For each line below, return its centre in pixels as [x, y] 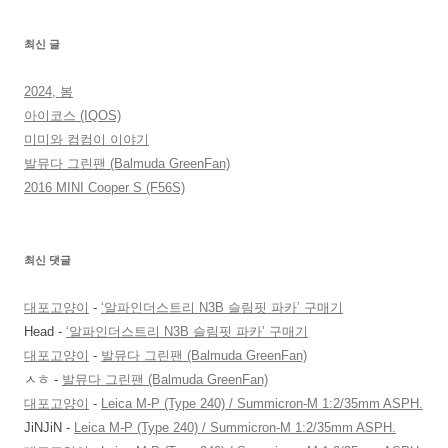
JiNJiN [43, 427]
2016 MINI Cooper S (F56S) [104, 187]
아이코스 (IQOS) [72, 115]
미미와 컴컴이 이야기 [86, 139]
